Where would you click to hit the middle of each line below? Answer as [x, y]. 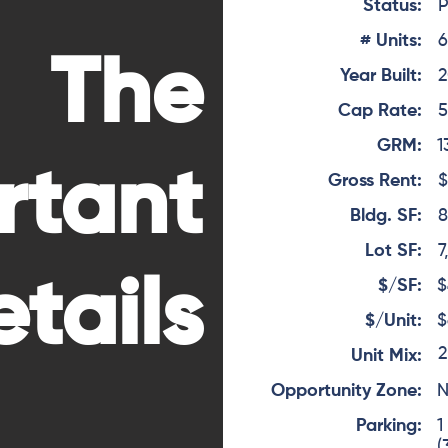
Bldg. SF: [386, 216]
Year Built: [381, 76]
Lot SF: [394, 251]
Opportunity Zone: [347, 391]
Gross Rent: [375, 181]
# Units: [391, 41]
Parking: [389, 426]
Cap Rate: [380, 111]
